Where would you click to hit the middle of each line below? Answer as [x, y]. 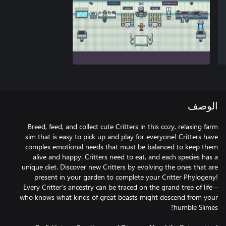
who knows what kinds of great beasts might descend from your [119, 197]
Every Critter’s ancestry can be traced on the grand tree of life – [121, 187]
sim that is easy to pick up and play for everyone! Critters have [122, 136]
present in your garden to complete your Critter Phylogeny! [126, 177]
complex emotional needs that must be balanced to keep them [122, 147]
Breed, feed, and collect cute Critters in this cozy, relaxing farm [123, 126]
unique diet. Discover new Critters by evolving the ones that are [120, 167]
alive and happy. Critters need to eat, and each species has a [125, 157]
